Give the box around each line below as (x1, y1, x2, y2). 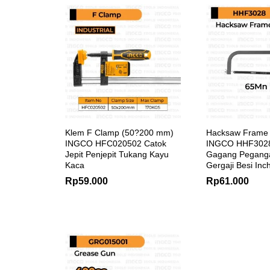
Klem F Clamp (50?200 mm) (65, 127, 174, 137)
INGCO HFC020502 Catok (65, 138, 166, 148)
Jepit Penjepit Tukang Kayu (65, 149, 169, 159)
